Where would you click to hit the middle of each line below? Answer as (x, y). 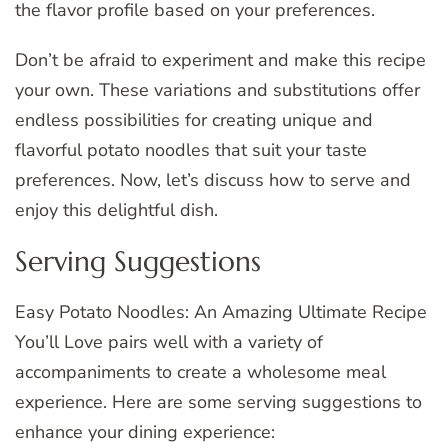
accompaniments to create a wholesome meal (200, 371)
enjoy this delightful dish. (116, 209)
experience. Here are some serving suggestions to (218, 401)
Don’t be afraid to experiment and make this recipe (220, 59)
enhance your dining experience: (145, 431)
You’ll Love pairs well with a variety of (169, 341)
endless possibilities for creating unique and (194, 119)
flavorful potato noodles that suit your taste (191, 149)
